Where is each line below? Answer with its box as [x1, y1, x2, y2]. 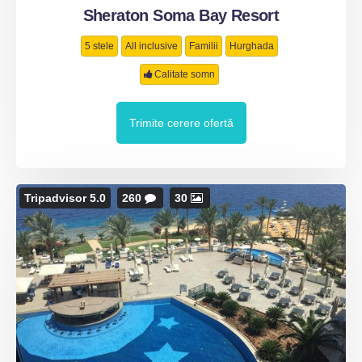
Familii [189, 40, 218, 52]
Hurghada [229, 40, 274, 52]
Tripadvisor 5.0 [24, 192, 106, 204]
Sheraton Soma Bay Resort [82, 6, 280, 24]
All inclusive [125, 40, 178, 52]
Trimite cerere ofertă [128, 116, 234, 129]
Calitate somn [154, 69, 215, 80]
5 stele [85, 40, 114, 52]
